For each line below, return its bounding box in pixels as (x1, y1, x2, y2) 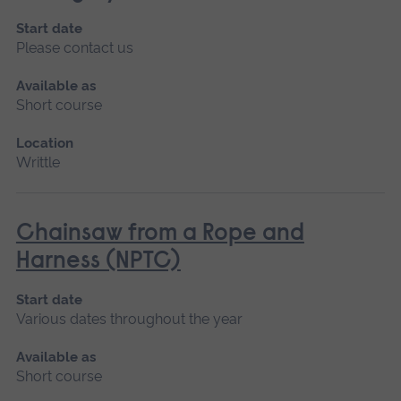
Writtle (15, 153, 60, 171)
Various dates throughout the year (15, 310, 243, 328)
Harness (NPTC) (15, 249, 181, 274)
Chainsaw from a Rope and (15, 221, 304, 246)
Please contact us (15, 38, 133, 56)
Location (15, 134, 73, 151)
